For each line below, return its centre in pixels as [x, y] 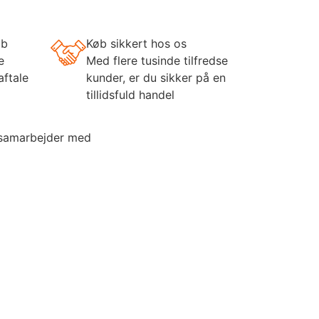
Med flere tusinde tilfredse [157, 60]
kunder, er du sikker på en [156, 77]
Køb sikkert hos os [136, 43]
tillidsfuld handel [130, 94]
